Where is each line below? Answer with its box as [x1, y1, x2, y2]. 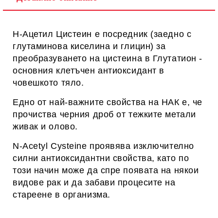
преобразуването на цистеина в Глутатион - [13, 54, 202, 63]
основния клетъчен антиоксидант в [13, 66, 164, 75]
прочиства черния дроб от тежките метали [13, 109, 196, 119]
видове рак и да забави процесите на [13, 178, 176, 187]
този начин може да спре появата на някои [13, 165, 199, 175]
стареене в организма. [13, 190, 110, 200]
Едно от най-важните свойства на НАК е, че [13, 97, 202, 107]
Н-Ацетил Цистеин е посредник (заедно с [13, 29, 192, 39]
